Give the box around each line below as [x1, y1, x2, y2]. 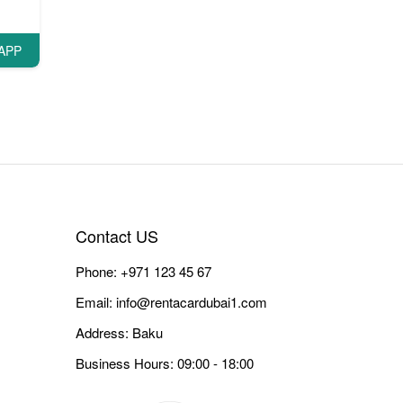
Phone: [75, 262, 121, 282]
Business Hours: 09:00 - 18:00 [75, 354, 254, 373]
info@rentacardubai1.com [115, 292, 267, 312]
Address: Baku [75, 323, 163, 343]
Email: [75, 292, 116, 312]
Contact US [75, 224, 158, 248]
